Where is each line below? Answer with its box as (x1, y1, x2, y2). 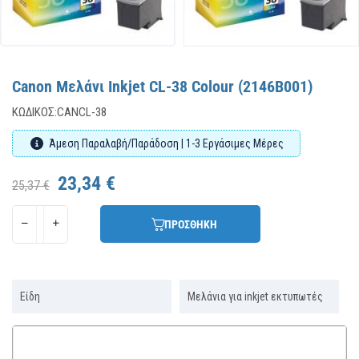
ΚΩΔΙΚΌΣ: (12, 105, 57, 120)
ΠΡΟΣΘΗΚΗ (164, 217, 217, 231)
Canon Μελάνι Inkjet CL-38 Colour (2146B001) (12, 77, 313, 97)
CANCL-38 (57, 105, 107, 120)
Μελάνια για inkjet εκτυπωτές (188, 290, 323, 304)
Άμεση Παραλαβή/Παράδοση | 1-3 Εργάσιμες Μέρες (49, 137, 284, 151)
